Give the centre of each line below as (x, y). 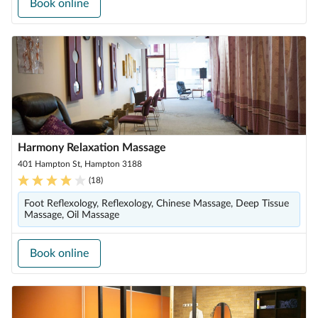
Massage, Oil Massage (72, 215)
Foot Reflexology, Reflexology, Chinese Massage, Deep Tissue (157, 204)
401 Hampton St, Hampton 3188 (80, 164)
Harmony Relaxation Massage (92, 148)
